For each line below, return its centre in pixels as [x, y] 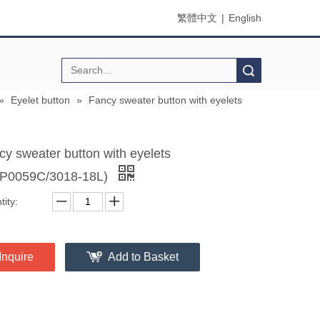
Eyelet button [40, 100]
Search [180, 70]
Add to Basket [143, 256]
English [245, 17]
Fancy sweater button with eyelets [165, 100]
